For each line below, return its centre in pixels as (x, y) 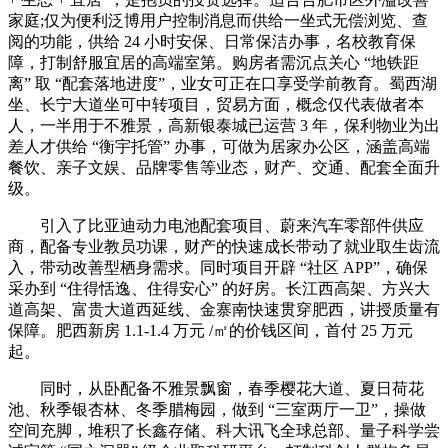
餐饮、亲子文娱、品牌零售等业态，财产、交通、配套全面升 (224, 168)
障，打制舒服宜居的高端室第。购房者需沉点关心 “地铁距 (213, 63)
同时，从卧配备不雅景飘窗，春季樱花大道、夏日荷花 (216, 389)
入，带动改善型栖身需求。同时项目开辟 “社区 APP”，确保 (218, 268)
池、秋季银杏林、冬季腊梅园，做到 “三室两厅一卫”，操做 (217, 410)
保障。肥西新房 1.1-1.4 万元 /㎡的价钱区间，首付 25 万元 (210, 331)
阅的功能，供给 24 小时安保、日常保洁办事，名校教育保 (212, 42)
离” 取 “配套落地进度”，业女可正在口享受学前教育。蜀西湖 (222, 84)
